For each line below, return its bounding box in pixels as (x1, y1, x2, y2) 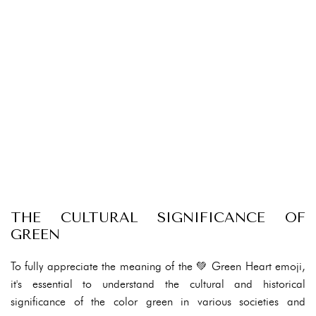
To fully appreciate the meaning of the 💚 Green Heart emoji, (11, 260, 305, 273)
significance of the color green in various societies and (11, 295, 305, 308)
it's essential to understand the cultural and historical (11, 277, 305, 291)
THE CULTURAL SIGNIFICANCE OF (11, 209, 305, 226)
